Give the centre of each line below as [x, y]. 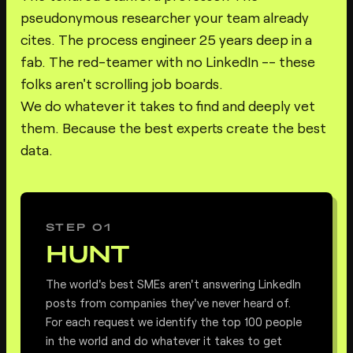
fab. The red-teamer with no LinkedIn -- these [167, 62]
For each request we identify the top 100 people [173, 322]
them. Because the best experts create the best [173, 128]
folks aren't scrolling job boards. [121, 84]
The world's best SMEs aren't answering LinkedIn [173, 284]
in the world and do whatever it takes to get [163, 341]
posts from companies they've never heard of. [168, 303]
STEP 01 [79, 227]
